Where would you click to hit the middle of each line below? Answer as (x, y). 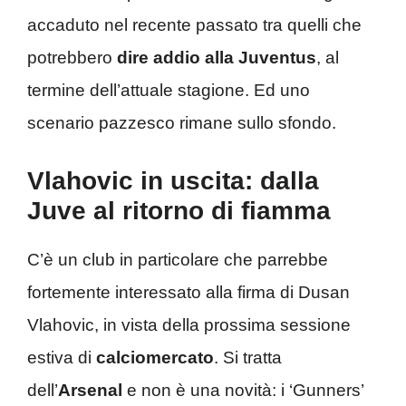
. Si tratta (248, 357)
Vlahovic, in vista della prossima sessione (189, 324)
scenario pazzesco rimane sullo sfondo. (182, 123)
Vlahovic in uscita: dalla (173, 180)
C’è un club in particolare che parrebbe (178, 259)
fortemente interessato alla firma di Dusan (188, 292)
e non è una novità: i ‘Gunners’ (243, 390)
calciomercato (155, 357)
